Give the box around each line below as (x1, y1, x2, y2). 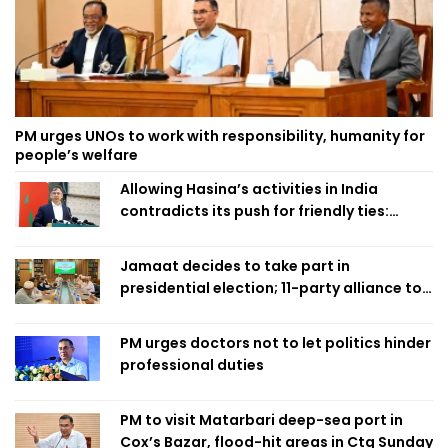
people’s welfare (15, 145, 138, 166)
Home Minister (120, 223, 226, 244)
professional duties (120, 355, 264, 376)
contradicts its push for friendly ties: (120, 201, 389, 222)
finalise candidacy (120, 300, 256, 321)
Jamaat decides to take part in (120, 256, 350, 277)
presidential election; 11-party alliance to (120, 278, 422, 299)
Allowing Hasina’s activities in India (120, 179, 378, 200)
